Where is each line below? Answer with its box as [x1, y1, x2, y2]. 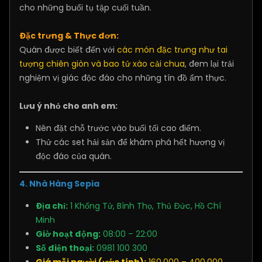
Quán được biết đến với [19, 44, 117, 56]
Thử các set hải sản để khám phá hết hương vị [36, 136, 225, 149]
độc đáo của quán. [36, 150, 112, 163]
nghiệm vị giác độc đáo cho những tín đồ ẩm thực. [19, 72, 226, 84]
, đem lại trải [185, 58, 234, 70]
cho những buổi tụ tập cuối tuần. [19, 2, 151, 14]
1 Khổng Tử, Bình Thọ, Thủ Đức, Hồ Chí [68, 200, 221, 212]
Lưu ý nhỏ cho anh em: [19, 100, 118, 112]
